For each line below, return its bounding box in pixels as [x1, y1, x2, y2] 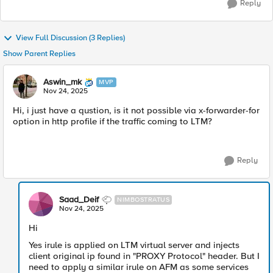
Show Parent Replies [3, 49, 76, 58]
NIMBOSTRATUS [117, 196, 169, 204]
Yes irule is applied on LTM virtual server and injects [29, 239, 239, 250]
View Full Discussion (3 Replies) [16, 33, 125, 43]
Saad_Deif [59, 194, 99, 205]
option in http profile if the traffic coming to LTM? [13, 116, 212, 127]
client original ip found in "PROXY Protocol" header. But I [29, 250, 260, 261]
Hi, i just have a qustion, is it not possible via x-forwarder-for [13, 105, 260, 116]
